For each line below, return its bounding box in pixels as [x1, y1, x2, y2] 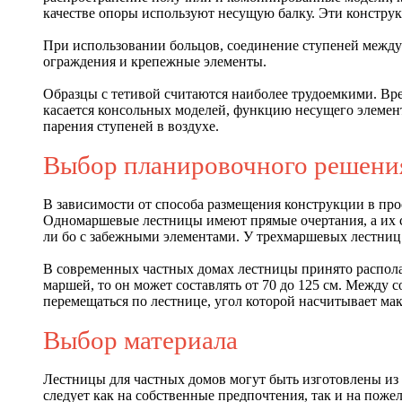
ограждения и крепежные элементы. [43, 54, 267, 70]
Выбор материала [43, 326, 238, 355]
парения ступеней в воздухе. [43, 118, 219, 135]
